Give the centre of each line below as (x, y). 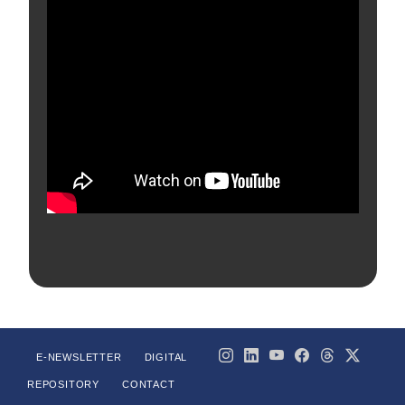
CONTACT (149, 384)
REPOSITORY (64, 384)
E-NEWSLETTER (79, 357)
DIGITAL (166, 357)
